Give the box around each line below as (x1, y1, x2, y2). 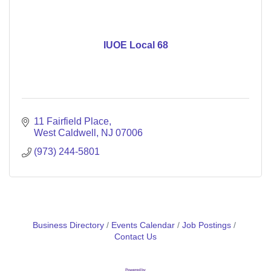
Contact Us (114, 232, 157, 241)
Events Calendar (111, 221, 175, 230)
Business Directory (33, 221, 104, 230)
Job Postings (182, 221, 231, 230)
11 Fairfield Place (34, 116, 109, 126)
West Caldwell (34, 128, 96, 138)
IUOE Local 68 (103, 40, 168, 50)
